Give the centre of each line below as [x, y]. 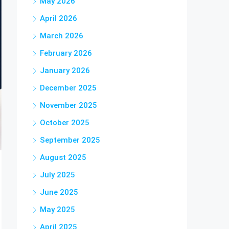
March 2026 [62, 36]
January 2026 [65, 70]
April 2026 [59, 18]
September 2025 [70, 140]
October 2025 [65, 122]
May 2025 [58, 209]
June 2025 [59, 192]
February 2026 [66, 53]
